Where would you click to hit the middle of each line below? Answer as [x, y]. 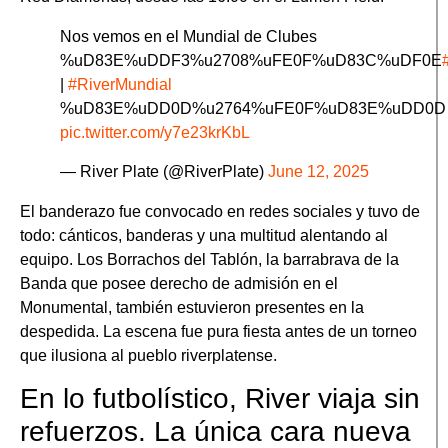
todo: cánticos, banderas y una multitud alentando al [204, 235]
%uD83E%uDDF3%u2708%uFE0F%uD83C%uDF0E [251, 61]
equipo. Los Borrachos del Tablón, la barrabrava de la [209, 259]
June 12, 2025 [318, 171]
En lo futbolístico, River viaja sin [220, 398]
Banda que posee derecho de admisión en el [179, 283]
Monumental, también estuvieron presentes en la [192, 307]
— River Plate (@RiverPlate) [164, 171]
